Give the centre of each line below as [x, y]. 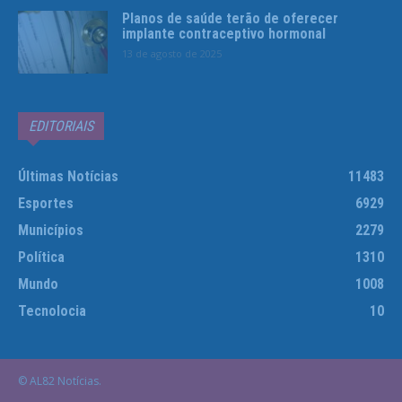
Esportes [46, 203]
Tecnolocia [52, 310]
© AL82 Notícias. [60, 380]
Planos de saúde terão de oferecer [230, 18]
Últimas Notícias [68, 176]
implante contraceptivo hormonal [224, 33]
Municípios [51, 230]
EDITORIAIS [61, 126]
